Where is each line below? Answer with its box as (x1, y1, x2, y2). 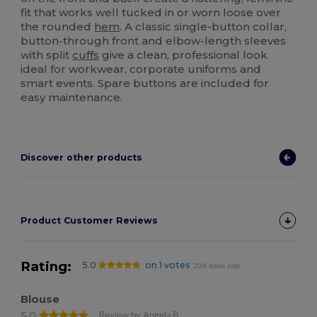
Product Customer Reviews (21, 215, 158, 226)
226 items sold (194, 263, 241, 270)
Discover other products (21, 152, 143, 163)
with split (21, 48, 73, 62)
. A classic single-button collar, (120, 20, 287, 34)
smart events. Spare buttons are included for (21, 76, 270, 91)
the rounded (21, 20, 95, 34)
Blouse (21, 292, 60, 306)
